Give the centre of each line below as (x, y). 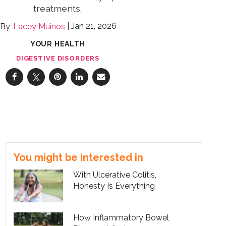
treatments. (58, 9)
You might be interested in (78, 157)
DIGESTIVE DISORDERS (58, 58)
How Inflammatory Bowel (121, 218)
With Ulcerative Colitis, (115, 175)
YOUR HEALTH (58, 44)
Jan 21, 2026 (94, 26)
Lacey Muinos (39, 26)
